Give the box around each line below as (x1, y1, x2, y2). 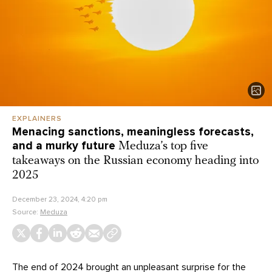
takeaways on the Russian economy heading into (12, 155, 259, 168)
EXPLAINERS (12, 114, 62, 123)
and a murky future (12, 139, 118, 153)
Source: (12, 208, 40, 217)
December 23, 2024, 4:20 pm (12, 195, 107, 204)
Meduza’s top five (118, 140, 208, 153)
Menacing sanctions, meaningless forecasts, (12, 125, 254, 139)
